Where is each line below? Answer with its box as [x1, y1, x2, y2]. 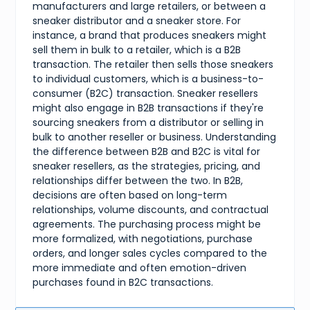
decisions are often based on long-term [33, 188, 228, 202]
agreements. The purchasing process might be [33, 217, 262, 231]
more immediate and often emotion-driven [33, 261, 247, 275]
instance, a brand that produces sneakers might [33, 28, 267, 42]
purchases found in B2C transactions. [33, 275, 214, 289]
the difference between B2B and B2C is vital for [33, 145, 261, 158]
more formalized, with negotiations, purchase [33, 232, 253, 246]
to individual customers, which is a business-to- [33, 72, 264, 86]
